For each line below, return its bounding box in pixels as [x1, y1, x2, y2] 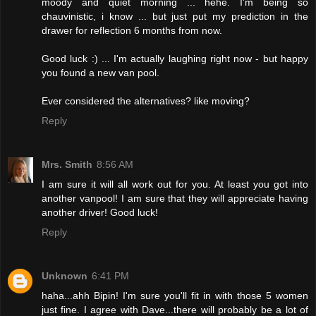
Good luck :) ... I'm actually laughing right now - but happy [42, 52, 308, 64]
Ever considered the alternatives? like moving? [42, 95, 250, 107]
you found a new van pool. [42, 66, 159, 78]
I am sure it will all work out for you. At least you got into [42, 178, 308, 190]
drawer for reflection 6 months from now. [42, 24, 222, 36]
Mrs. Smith [42, 158, 92, 170]
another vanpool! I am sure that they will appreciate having [42, 192, 308, 204]
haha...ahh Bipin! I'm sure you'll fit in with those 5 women [42, 289, 308, 301]
